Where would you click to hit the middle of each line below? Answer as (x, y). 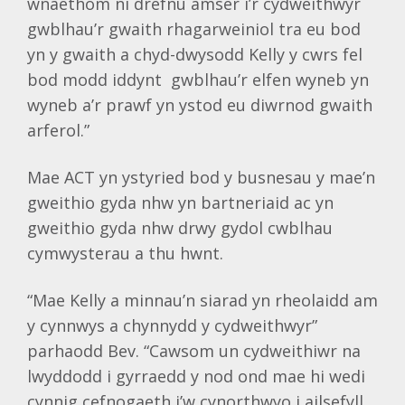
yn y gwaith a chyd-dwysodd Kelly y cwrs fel (195, 54)
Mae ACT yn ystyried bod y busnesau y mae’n (201, 177)
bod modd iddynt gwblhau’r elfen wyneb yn (198, 80)
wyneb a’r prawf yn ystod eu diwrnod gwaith (200, 105)
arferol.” (58, 130)
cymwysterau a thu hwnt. (125, 253)
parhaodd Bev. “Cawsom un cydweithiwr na (194, 351)
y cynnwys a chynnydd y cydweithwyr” (172, 325)
